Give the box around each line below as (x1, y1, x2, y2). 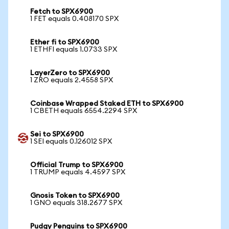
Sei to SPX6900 (30, 131, 84, 138)
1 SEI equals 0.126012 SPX (30, 138, 112, 145)
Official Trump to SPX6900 (30, 162, 123, 169)
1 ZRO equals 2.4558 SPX (30, 77, 113, 84)
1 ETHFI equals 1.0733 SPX (30, 46, 117, 53)
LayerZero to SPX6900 (30, 70, 110, 77)
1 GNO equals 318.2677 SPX (30, 199, 122, 207)
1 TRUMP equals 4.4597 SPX (30, 169, 125, 176)
